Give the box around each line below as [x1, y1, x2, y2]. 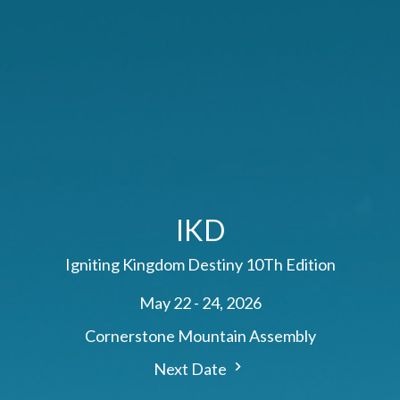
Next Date [154, 359, 229, 379]
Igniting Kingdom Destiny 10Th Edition [64, 254, 336, 275]
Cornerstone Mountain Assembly [84, 326, 316, 346]
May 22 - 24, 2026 [138, 293, 262, 313]
